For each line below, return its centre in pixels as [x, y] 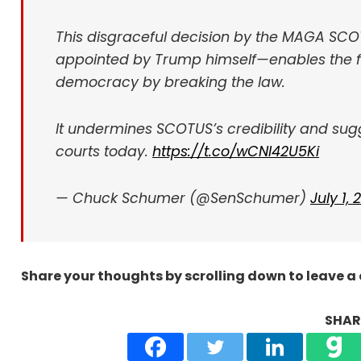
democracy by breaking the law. [170, 83]
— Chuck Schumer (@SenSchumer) [183, 199]
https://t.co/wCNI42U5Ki [236, 152]
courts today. [104, 152]
